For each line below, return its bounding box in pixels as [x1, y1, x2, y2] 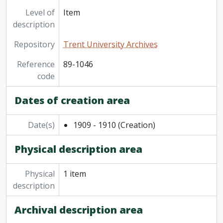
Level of [25, 7, 55, 18]
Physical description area [14, 142, 142, 156]
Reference [16, 59, 55, 70]
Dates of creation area [14, 94, 130, 108]
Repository [13, 39, 55, 50]
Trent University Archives [63, 39, 158, 50]
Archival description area [14, 203, 143, 217]
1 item [63, 168, 86, 180]
